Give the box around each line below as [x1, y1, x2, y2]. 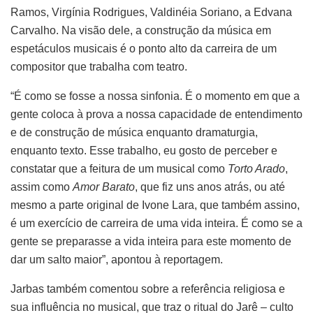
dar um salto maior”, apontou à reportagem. [10, 253, 223, 265]
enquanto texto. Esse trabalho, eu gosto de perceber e [10, 144, 277, 156]
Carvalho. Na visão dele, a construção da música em [10, 24, 271, 36]
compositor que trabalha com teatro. [10, 60, 187, 73]
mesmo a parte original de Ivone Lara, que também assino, [10, 198, 300, 211]
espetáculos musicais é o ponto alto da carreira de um [10, 42, 277, 54]
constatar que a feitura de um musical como [10, 162, 228, 175]
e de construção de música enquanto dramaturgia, [10, 126, 258, 138]
